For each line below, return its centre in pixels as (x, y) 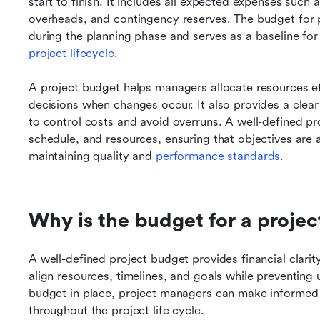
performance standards (218, 156)
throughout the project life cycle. (116, 310)
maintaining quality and (92, 156)
